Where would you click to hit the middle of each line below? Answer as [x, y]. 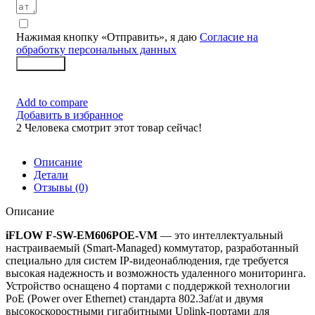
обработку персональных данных [96, 49]
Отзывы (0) [61, 187]
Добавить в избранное [70, 115]
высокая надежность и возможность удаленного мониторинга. [156, 273]
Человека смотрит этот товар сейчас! [113, 127]
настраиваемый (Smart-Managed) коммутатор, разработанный [152, 247]
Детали [51, 174]
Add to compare [52, 102]
